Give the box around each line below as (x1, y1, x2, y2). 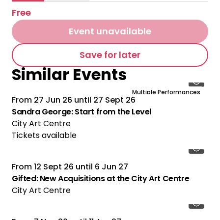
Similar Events (12, 63, 127, 85)
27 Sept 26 (93, 94, 136, 106)
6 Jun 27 (95, 161, 128, 172)
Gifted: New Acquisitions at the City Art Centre (12, 173, 190, 184)
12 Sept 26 (34, 161, 74, 172)
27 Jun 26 (34, 94, 72, 106)
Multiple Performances (132, 88, 200, 96)
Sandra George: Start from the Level (12, 106, 151, 117)
